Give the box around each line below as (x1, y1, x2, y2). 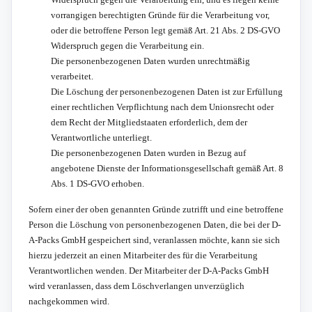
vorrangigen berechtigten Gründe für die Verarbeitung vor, (51, 9, 270, 20)
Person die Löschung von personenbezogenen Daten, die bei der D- (29, 219, 281, 230)
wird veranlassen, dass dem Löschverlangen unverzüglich (29, 280, 244, 291)
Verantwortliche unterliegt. (51, 132, 152, 143)
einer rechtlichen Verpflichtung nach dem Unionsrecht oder (51, 101, 274, 112)
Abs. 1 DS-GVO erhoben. (51, 178, 144, 189)
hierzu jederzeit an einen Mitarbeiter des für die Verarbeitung (29, 249, 258, 260)
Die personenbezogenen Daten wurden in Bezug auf (51, 147, 246, 158)
